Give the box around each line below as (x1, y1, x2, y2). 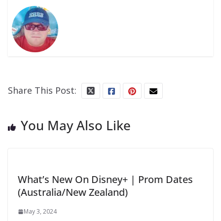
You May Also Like (21, 116, 131, 135)
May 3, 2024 (24, 207, 57, 216)
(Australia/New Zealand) (18, 185, 128, 199)
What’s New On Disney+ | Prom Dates (18, 173, 193, 186)
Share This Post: (8, 84, 76, 97)
